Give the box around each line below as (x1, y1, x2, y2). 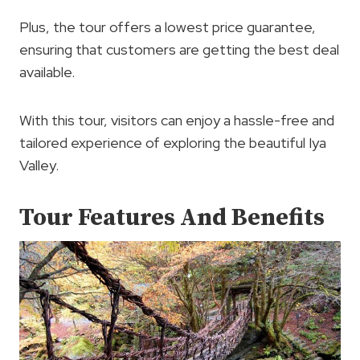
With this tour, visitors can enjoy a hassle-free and (19, 110, 334, 129)
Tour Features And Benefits (19, 202, 325, 233)
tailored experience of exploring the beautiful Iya (19, 133, 326, 152)
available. (19, 62, 75, 81)
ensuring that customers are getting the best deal (19, 39, 339, 59)
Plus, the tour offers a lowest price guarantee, (19, 17, 316, 36)
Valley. (19, 155, 59, 174)
